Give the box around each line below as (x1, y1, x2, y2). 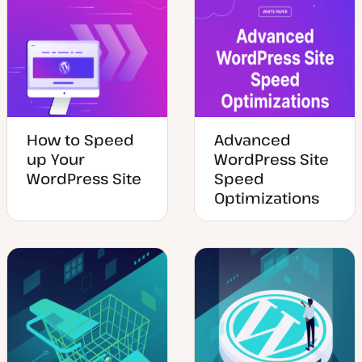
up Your (27, 149, 85, 169)
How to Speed (27, 129, 134, 149)
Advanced (214, 129, 291, 149)
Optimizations (214, 187, 319, 208)
